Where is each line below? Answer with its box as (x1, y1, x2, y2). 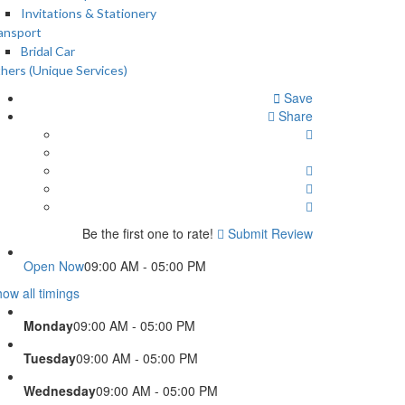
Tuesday (24, 349, 76, 367)
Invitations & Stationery (21, 5, 156, 21)
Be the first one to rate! (82, 224, 213, 242)
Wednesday (24, 381, 96, 400)
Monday (24, 316, 73, 334)
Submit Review (224, 224, 313, 242)
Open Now (24, 257, 84, 275)
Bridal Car (21, 43, 75, 59)
